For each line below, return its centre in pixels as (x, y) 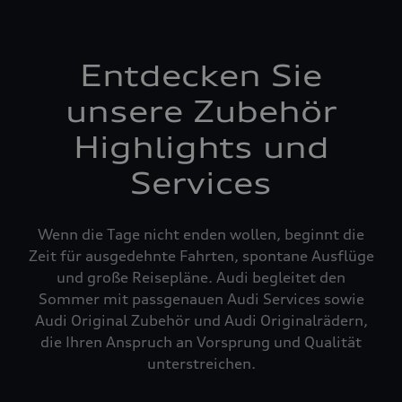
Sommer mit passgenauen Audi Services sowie (201, 299)
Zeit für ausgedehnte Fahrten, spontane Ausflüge (201, 256)
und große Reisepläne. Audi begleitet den (201, 277)
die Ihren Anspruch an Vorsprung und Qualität (201, 342)
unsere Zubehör (201, 112)
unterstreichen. (201, 363)
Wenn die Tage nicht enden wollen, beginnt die (201, 234)
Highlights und (201, 148)
